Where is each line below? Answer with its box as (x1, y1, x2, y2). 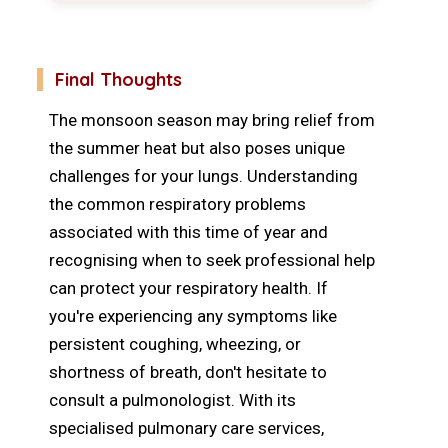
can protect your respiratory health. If (49, 277, 328, 298)
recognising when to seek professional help (49, 249, 375, 270)
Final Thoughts (55, 67, 182, 91)
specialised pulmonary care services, (49, 417, 324, 438)
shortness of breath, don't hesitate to (49, 361, 327, 382)
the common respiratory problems (49, 193, 306, 214)
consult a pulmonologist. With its (49, 389, 296, 410)
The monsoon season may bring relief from (49, 109, 375, 130)
